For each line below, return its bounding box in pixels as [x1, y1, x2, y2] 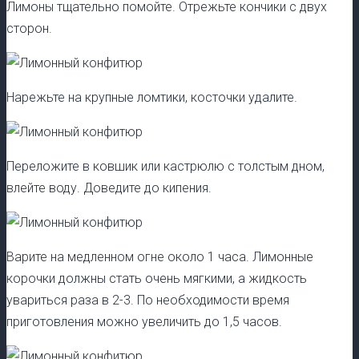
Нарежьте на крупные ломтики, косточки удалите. [6, 89, 297, 105]
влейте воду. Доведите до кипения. [6, 179, 212, 196]
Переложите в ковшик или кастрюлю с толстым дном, [6, 158, 325, 174]
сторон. [6, 20, 52, 36]
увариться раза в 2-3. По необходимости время [6, 292, 289, 308]
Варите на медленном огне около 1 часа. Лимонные [6, 248, 313, 264]
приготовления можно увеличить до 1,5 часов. [6, 313, 282, 329]
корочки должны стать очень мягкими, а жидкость [6, 270, 307, 286]
